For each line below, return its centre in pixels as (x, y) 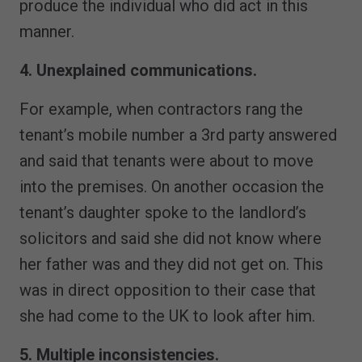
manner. (47, 31)
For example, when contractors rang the (161, 109)
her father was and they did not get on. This (171, 264)
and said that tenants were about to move (166, 160)
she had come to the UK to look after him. (167, 316)
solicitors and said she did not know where (170, 238)
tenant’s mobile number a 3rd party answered (178, 135)
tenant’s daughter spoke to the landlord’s (163, 212)
